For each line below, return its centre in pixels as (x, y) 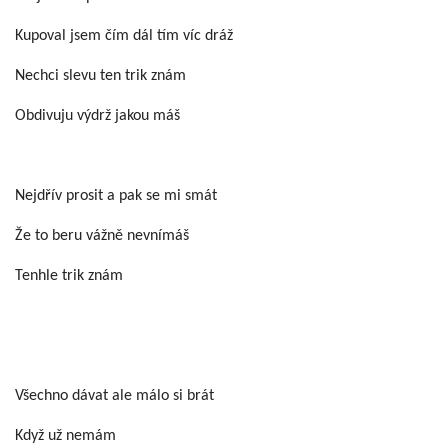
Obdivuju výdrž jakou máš (97, 116)
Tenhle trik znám (69, 276)
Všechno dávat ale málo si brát (114, 396)
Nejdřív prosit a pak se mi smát (116, 196)
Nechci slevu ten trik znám (100, 76)
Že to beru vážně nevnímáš (102, 236)
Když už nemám (65, 436)
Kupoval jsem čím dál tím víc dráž (124, 36)
